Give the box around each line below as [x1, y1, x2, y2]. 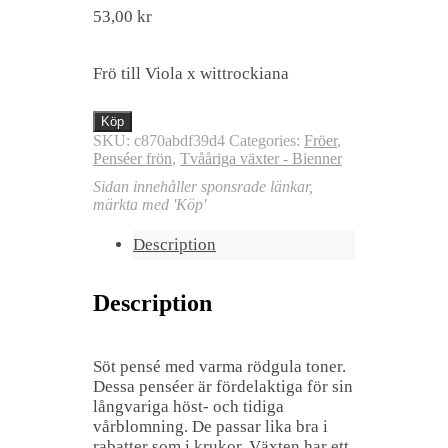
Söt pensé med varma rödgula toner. [93, 356, 346, 376]
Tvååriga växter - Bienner [180, 149, 342, 167]
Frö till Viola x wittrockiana [93, 63, 289, 83]
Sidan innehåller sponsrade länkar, [93, 177, 313, 195]
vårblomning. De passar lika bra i [93, 416, 328, 436]
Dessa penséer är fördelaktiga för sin [93, 376, 353, 396]
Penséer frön [93, 149, 172, 167]
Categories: [229, 131, 304, 149]
